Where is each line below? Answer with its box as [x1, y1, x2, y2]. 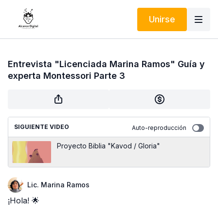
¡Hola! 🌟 [8, 196, 39, 205]
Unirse [149, 14, 175, 24]
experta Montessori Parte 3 [8, 71, 125, 81]
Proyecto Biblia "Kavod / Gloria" [57, 142, 160, 150]
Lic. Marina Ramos [27, 181, 90, 189]
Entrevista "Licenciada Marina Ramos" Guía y [8, 59, 205, 69]
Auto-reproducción [132, 124, 186, 131]
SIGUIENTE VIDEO [14, 123, 69, 130]
